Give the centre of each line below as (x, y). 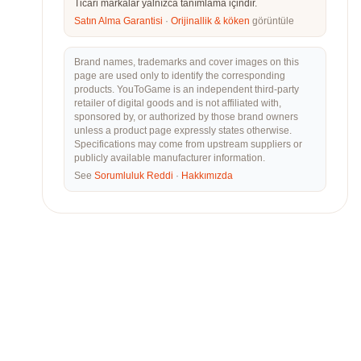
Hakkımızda (207, 176)
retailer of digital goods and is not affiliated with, (178, 103)
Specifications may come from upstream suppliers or (188, 144)
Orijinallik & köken (210, 21)
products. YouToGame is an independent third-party (187, 89)
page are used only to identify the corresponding (180, 76)
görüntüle (272, 21)
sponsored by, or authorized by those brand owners (186, 117)
